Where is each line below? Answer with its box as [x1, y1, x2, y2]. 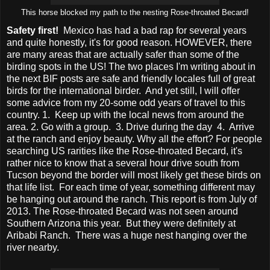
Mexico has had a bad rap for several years [58, 25, 246, 36]
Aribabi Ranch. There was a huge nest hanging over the [7, 230, 247, 240]
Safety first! [7, 25, 58, 36]
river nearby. [7, 242, 59, 253]
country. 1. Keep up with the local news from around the [7, 109, 244, 120]
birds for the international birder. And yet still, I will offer [7, 85, 240, 96]
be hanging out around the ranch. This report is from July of [7, 193, 257, 204]
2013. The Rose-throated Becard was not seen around [7, 206, 238, 216]
